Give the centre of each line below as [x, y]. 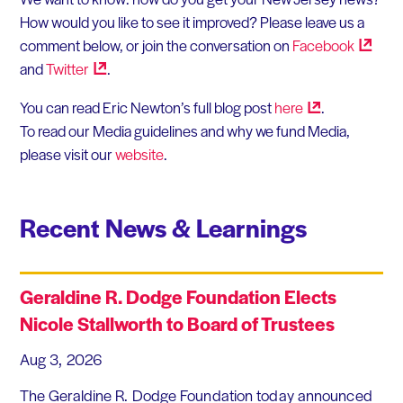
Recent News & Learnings [163, 228]
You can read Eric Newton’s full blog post [147, 107]
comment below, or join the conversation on [156, 45]
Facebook [323, 45]
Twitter [67, 68]
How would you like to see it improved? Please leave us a [192, 21]
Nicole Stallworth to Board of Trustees [177, 324]
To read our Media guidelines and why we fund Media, [184, 131]
